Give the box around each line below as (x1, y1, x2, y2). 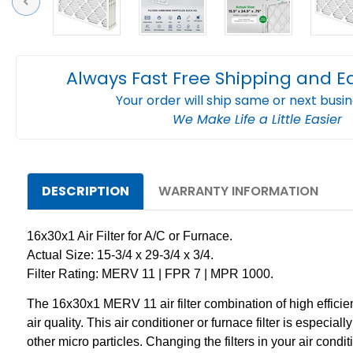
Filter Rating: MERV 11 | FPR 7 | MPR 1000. (27, 266, 280, 281)
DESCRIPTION (41, 181, 129, 200)
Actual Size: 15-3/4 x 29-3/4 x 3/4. (27, 247, 220, 262)
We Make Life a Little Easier (172, 110, 342, 128)
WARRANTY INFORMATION (158, 181, 318, 200)
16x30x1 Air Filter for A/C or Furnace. (27, 229, 239, 243)
